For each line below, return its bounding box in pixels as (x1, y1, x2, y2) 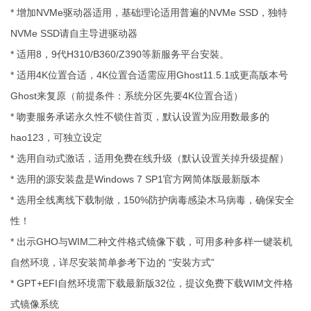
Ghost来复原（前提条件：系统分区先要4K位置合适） (10, 90, 243, 102)
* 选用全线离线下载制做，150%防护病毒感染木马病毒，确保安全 (10, 194, 294, 206)
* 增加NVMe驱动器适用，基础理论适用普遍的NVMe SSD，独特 (10, 7, 287, 19)
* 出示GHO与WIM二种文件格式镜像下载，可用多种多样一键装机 (10, 236, 292, 248)
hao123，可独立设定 (10, 132, 102, 144)
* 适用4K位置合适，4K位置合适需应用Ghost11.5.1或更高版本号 (10, 69, 288, 81)
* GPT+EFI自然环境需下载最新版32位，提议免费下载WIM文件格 (10, 278, 293, 289)
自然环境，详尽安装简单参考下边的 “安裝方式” (10, 257, 215, 269)
